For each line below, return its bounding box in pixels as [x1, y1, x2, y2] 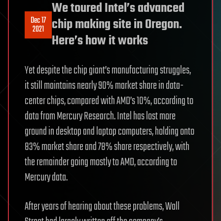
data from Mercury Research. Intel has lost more [25, 108, 176, 125]
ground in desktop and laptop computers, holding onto [25, 123, 194, 140]
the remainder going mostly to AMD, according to [25, 154, 177, 171]
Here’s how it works [52, 31, 148, 51]
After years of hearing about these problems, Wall [25, 198, 180, 215]
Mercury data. [25, 169, 68, 186]
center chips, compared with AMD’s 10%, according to [25, 93, 193, 110]
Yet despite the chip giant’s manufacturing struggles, [25, 62, 191, 79]
